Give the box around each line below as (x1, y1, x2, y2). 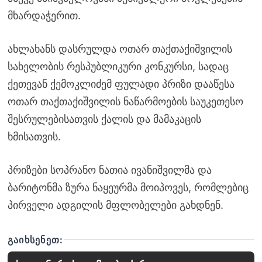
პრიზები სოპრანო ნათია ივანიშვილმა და (7, 163, 212, 176)
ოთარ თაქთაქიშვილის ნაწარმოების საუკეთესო (7, 95, 243, 108)
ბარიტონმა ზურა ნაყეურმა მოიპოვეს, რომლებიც (7, 181, 249, 194)
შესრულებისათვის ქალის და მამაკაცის (7, 112, 201, 125)
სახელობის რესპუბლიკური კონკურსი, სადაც (7, 60, 229, 73)
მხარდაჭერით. (7, 9, 81, 22)
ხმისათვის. (7, 130, 61, 143)
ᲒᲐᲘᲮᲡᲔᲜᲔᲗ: (7, 233, 64, 246)
